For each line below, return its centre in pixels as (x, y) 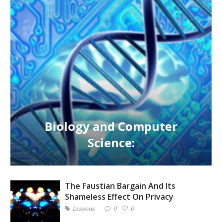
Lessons (83, 208)
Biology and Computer (111, 126)
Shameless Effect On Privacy (119, 197)
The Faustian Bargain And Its (120, 186)
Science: (111, 142)
